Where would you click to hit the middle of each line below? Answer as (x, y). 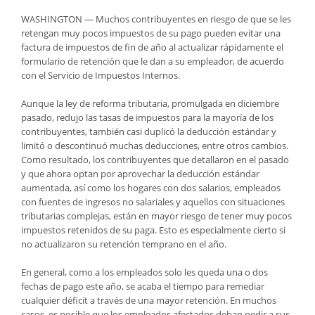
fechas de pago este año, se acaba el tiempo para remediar (143, 286)
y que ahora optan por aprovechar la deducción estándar (140, 173)
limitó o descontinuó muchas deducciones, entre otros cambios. (155, 145)
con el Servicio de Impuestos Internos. (101, 75)
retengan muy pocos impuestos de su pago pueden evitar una (151, 33)
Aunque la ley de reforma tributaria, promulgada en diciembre (150, 103)
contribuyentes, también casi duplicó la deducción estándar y (149, 131)
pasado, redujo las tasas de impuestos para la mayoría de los (147, 117)
